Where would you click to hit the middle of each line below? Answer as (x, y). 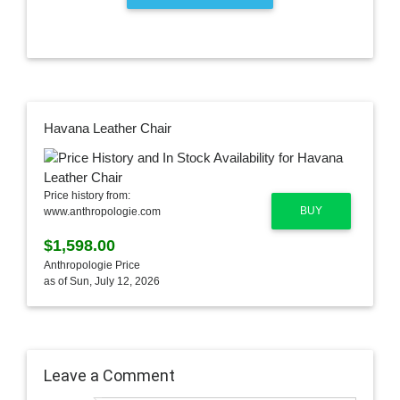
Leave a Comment (109, 375)
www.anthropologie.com (102, 212)
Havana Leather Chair (107, 128)
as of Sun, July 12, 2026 (101, 282)
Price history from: (87, 196)
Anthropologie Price (92, 266)
